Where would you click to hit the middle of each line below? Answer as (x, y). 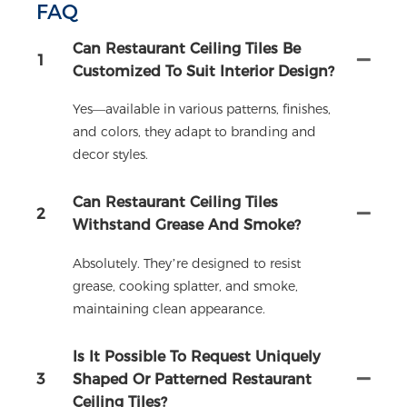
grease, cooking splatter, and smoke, (185, 286)
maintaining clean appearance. (169, 308)
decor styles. (110, 155)
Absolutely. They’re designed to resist (187, 263)
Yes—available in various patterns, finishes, (202, 109)
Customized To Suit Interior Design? (203, 71)
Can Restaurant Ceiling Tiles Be (187, 49)
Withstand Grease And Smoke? (187, 225)
